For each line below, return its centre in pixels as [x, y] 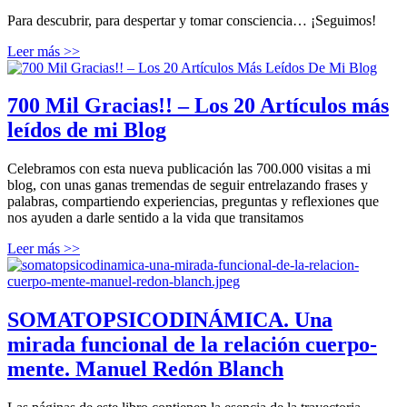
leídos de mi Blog [87, 130]
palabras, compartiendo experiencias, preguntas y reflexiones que [193, 202]
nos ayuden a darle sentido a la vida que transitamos [155, 218]
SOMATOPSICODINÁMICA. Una [170, 320]
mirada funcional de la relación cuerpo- [192, 345]
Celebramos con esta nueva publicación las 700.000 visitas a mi [189, 169]
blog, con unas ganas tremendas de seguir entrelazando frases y [188, 185]
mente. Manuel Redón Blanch [145, 369]
